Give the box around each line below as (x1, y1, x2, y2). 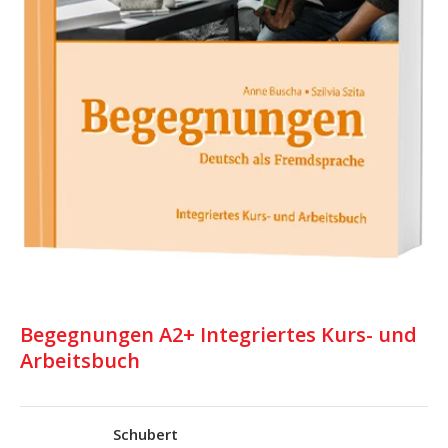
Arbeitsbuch (20, 347, 140, 375)
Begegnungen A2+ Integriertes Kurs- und (20, 321, 417, 349)
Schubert (113, 424, 178, 445)
